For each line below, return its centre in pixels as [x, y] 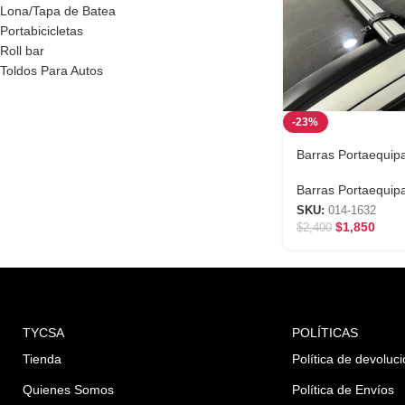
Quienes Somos [68, 389]
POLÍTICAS [325, 332]
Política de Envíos [343, 389]
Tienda [42, 358]
